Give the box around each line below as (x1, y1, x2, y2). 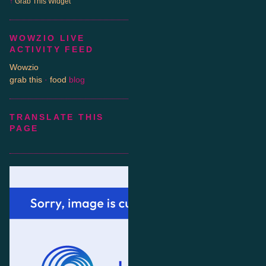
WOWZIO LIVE (9, 33, 85, 43)
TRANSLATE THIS (9, 112, 104, 122)
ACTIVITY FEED (9, 44, 94, 54)
